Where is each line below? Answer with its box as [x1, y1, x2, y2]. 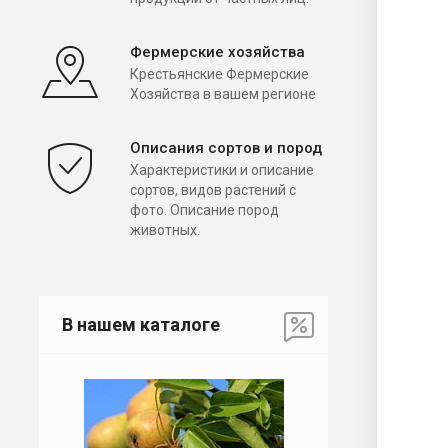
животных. [130, 221, 200, 238]
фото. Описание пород [130, 201, 279, 218]
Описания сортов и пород [130, 138, 322, 157]
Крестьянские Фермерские [130, 65, 309, 82]
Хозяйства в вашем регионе [130, 85, 316, 102]
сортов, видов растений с [130, 181, 296, 198]
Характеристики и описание [130, 161, 314, 178]
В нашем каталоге [62, 313, 220, 335]
